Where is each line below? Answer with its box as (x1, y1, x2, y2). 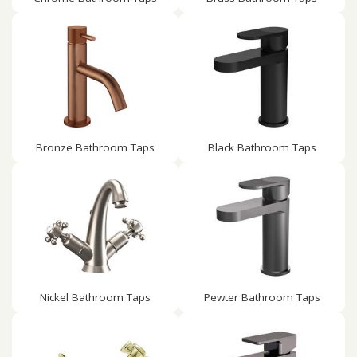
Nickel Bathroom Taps (40, 289, 151, 304)
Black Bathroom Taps (207, 139, 316, 155)
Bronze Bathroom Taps (36, 139, 155, 155)
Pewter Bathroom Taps (203, 289, 320, 304)
